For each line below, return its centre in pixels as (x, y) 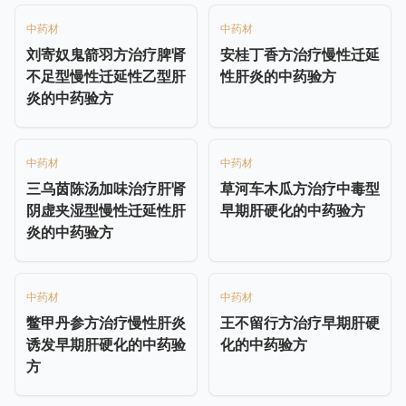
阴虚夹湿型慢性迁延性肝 (106, 210)
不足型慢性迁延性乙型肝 (106, 76)
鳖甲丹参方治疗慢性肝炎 (106, 322)
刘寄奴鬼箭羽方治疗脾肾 (106, 54)
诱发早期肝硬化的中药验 (106, 344)
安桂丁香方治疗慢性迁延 (300, 54)
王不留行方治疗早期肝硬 (300, 322)
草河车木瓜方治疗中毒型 (300, 188)
